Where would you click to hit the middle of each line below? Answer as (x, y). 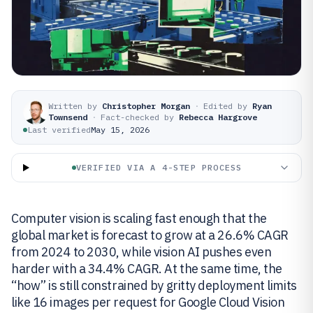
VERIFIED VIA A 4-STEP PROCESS (159, 167)
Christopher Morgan (146, 106)
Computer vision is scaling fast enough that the (139, 218)
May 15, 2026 (120, 130)
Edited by (225, 106)
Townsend (68, 117)
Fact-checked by (137, 117)
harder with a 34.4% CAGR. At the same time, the (147, 269)
